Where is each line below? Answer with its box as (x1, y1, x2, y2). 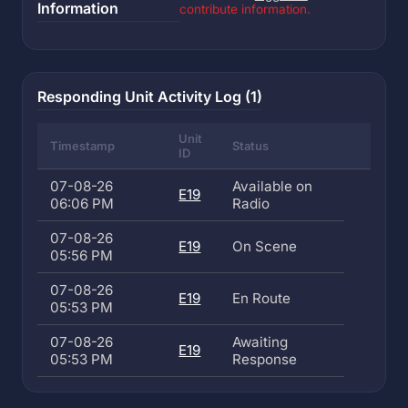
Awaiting (232, 333, 289, 351)
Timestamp (50, 138, 116, 153)
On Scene (232, 238, 298, 255)
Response (232, 351, 298, 368)
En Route (232, 290, 291, 307)
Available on (232, 178, 313, 195)
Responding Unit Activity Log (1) (37, 87, 262, 106)
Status (232, 138, 270, 153)
